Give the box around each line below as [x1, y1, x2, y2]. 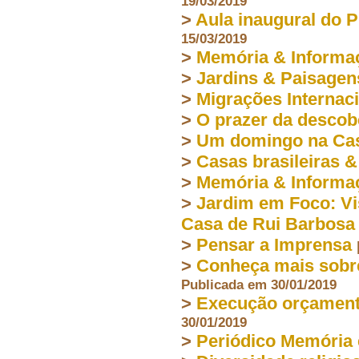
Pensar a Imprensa [196, 234, 352, 255]
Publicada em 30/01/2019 [181, 276, 337, 292]
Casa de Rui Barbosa [181, 213, 355, 234]
